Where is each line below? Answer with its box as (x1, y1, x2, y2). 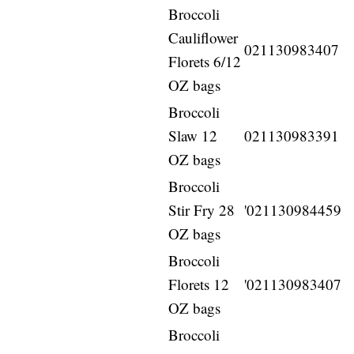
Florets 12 (168, 274, 230, 295)
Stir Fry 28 (168, 200, 235, 220)
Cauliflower (168, 28, 239, 48)
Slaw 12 (168, 126, 218, 146)
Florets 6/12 (168, 51, 242, 72)
